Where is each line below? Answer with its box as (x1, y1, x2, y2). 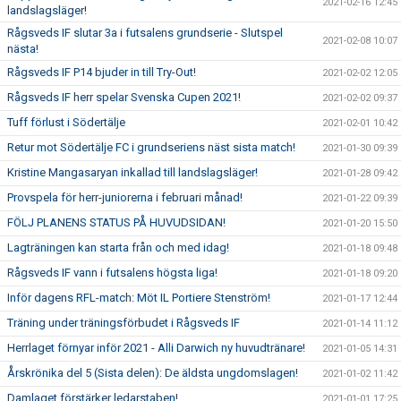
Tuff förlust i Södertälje (7, 115, 125, 129)
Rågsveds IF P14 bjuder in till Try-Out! (7, 65, 196, 79)
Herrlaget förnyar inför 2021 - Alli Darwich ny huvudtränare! (7, 341, 305, 354)
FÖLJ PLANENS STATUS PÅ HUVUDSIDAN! (7, 216, 226, 229)
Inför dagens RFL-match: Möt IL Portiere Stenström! (7, 291, 270, 304)
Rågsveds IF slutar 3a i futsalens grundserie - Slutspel (7, 26, 283, 39)
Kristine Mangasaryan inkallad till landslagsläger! (7, 166, 258, 179)
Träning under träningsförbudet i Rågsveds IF (7, 316, 240, 329)
